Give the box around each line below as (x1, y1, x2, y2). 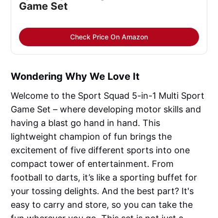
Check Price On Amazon (70, 33, 148, 41)
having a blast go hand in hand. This (11, 118, 161, 128)
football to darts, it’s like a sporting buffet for (11, 172, 198, 183)
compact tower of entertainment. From (11, 159, 174, 169)
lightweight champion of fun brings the (11, 131, 172, 142)
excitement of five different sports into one (11, 145, 190, 156)
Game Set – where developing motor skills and (11, 104, 201, 115)
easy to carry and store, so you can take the (11, 200, 193, 210)
